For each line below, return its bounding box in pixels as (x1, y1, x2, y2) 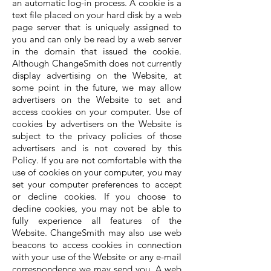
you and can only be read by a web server (12, 33, 181, 45)
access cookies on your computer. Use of (12, 106, 181, 117)
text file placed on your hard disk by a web (12, 9, 181, 21)
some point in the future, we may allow (12, 82, 181, 93)
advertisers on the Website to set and (12, 94, 181, 105)
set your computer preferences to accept (12, 178, 181, 190)
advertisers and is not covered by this (12, 142, 181, 154)
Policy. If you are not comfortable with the (12, 154, 181, 166)
